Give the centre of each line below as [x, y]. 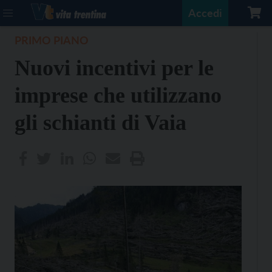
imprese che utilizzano [118, 95]
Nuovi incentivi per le [114, 68]
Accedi [205, 13]
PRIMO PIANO [52, 40]
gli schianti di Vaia [100, 123]
